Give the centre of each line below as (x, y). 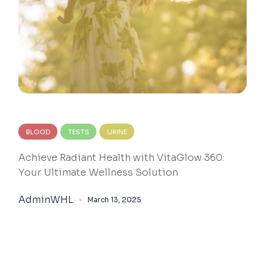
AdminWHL (46, 200)
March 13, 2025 (115, 200)
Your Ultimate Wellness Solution (98, 173)
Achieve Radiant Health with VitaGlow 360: (122, 158)
